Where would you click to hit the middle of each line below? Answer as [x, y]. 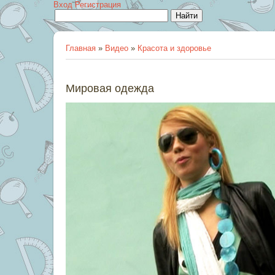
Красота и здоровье [174, 48]
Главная [81, 48]
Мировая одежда [110, 88]
